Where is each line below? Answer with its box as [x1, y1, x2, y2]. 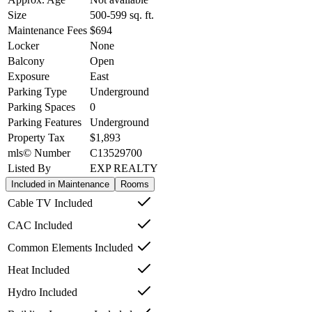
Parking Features [8, 116, 81, 128]
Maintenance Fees [8, 24, 87, 36]
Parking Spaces [8, 100, 75, 113]
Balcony [8, 54, 45, 67]
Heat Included [8, 263, 70, 276]
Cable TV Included [8, 196, 93, 209]
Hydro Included [8, 286, 77, 298]
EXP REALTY [90, 162, 158, 174]
